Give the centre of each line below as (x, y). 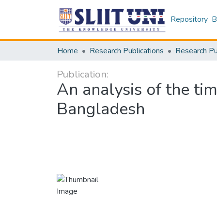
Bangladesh (101, 109)
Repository (189, 19)
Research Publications (127, 51)
